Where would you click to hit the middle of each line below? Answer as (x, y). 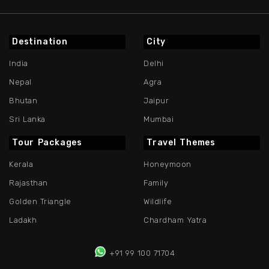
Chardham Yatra (175, 220)
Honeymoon (168, 165)
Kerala (21, 165)
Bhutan (23, 101)
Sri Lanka (27, 119)
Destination (40, 42)
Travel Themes (181, 143)
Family (156, 183)
